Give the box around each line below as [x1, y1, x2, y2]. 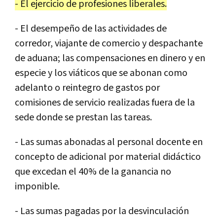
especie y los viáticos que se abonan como [15, 66, 187, 79]
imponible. [15, 180, 60, 193]
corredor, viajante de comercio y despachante [15, 37, 203, 50]
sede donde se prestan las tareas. [15, 110, 152, 124]
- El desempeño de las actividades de [15, 22, 167, 35]
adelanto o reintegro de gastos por [15, 81, 160, 94]
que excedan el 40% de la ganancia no [15, 165, 171, 178]
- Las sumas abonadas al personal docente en [15, 135, 203, 148]
